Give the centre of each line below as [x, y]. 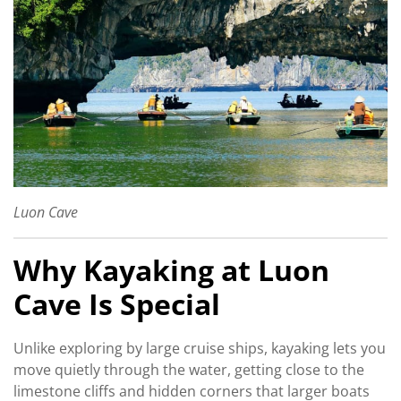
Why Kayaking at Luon [171, 270]
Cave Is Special [117, 304]
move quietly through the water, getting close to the [189, 369]
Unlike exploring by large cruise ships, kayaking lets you [200, 348]
